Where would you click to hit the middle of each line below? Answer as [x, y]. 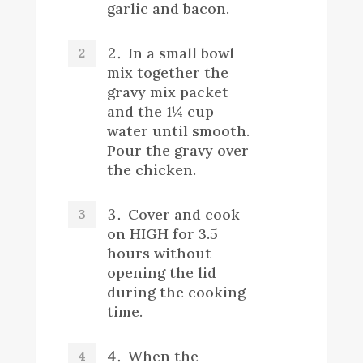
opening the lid [161, 272]
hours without [159, 253]
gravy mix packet [167, 92]
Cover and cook [184, 214]
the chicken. [151, 169]
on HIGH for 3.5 [162, 233]
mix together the [167, 72]
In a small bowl [181, 53]
